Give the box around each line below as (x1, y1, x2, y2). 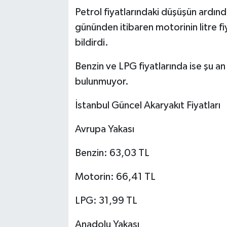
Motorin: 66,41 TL (74, 171, 156, 182)
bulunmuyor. (74, 76, 129, 87)
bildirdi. (74, 37, 108, 48)
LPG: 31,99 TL (74, 195, 137, 206)
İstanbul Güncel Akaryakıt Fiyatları (74, 100, 220, 110)
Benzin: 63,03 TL (74, 147, 149, 158)
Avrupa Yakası (74, 124, 134, 134)
